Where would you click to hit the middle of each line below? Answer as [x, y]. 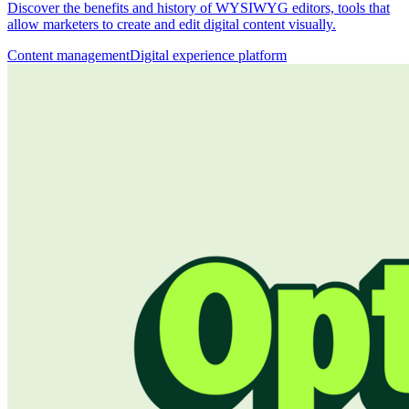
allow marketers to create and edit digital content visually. [172, 24]
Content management [68, 55]
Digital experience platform [208, 55]
